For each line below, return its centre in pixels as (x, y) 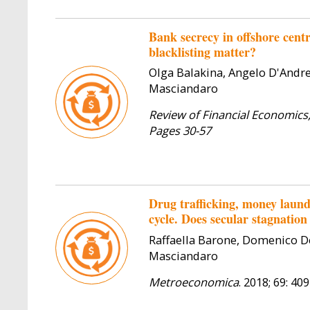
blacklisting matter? (202, 52)
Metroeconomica (193, 282)
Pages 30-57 (181, 131)
